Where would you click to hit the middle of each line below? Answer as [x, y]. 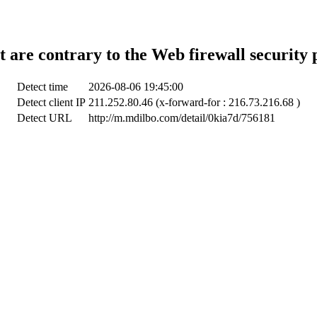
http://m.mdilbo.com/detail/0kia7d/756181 [182, 117]
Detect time [42, 86]
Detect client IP [51, 102]
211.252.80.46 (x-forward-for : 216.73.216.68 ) [194, 102]
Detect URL [45, 117]
